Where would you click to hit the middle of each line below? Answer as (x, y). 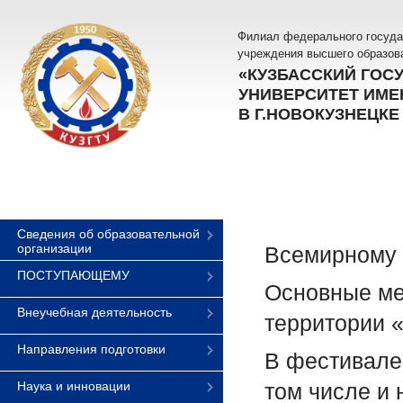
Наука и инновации (74, 386)
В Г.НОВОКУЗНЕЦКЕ (319, 114)
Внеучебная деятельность (94, 312)
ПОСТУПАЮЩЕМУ (73, 275)
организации (54, 248)
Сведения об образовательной (108, 234)
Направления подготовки (91, 349)
